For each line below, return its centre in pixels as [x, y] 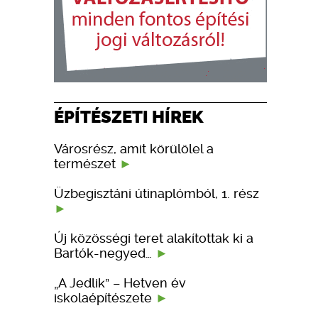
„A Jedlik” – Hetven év [120, 283]
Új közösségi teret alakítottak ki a [154, 238]
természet [87, 163]
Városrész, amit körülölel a [134, 148]
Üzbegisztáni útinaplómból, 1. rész [157, 193]
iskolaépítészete [105, 297]
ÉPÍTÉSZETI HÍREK [129, 116]
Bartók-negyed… [105, 253]
